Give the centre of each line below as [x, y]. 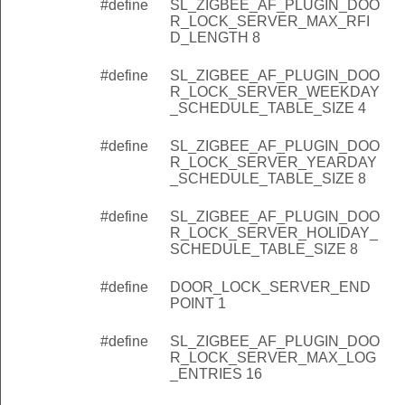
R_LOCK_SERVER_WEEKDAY [275, 91]
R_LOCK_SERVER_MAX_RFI [270, 21]
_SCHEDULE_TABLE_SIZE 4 [268, 108]
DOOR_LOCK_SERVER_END [270, 287]
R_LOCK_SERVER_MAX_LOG [273, 357]
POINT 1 [198, 303]
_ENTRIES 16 [216, 373]
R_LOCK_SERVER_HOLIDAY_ [274, 232]
